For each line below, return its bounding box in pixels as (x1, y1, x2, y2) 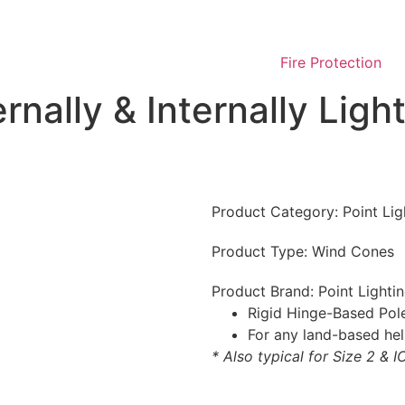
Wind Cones (312, 242, 394, 260)
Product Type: (212, 242, 312, 260)
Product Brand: (212, 282, 318, 300)
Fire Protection (280, 53, 381, 71)
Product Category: (212, 202, 343, 221)
